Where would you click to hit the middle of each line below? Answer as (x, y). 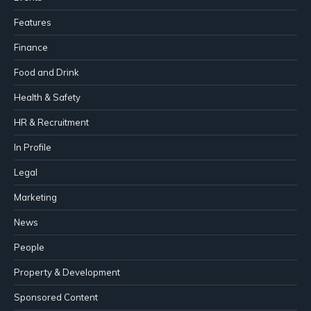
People (29, 247)
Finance (31, 47)
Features (33, 22)
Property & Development (67, 272)
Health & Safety (47, 97)
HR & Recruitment (51, 122)
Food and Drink (47, 72)
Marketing (35, 197)
